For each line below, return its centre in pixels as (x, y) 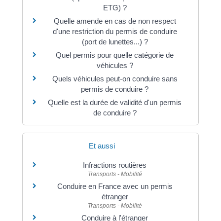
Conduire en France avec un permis (115, 186)
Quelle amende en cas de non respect (115, 21)
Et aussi (102, 146)
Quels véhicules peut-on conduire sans (115, 78)
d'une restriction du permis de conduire (115, 31)
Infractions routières (115, 165)
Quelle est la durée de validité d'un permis (115, 102)
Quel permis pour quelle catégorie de (115, 55)
